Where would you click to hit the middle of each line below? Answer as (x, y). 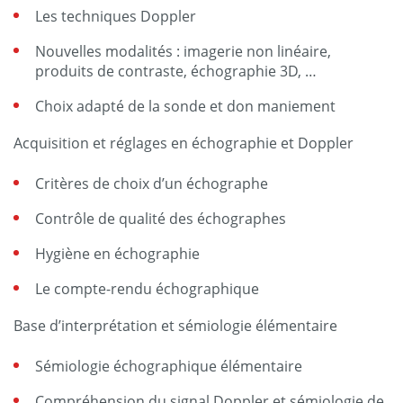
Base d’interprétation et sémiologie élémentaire (175, 325)
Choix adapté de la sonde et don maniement (185, 106)
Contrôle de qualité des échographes (161, 218)
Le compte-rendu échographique (147, 288)
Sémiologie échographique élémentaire (169, 366)
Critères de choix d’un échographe (152, 183)
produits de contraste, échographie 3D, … (176, 71)
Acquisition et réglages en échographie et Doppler (184, 143)
